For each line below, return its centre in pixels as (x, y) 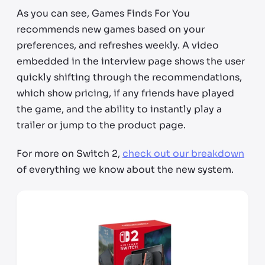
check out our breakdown (183, 154)
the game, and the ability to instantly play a (119, 110)
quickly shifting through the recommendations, (129, 78)
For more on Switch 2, (70, 154)
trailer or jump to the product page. (101, 126)
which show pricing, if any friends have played (125, 94)
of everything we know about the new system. (125, 170)
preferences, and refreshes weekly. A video (118, 46)
